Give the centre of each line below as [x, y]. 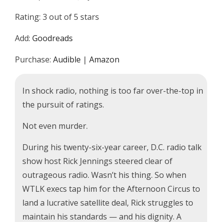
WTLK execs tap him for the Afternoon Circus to [111, 189]
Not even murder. [55, 126]
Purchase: [34, 59]
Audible [67, 59]
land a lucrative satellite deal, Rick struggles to [108, 203]
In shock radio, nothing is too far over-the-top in [113, 91]
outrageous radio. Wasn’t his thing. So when [104, 175]
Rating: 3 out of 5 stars [57, 17]
